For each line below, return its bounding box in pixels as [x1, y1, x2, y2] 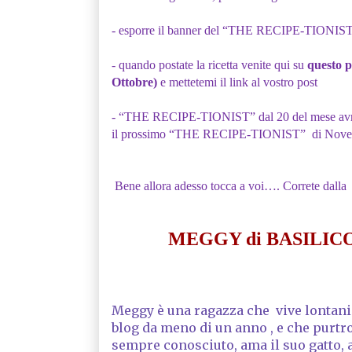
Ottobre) [111, 75, 160, 89]
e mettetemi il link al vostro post [159, 75, 321, 89]
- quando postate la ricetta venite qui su [111, 57, 307, 71]
